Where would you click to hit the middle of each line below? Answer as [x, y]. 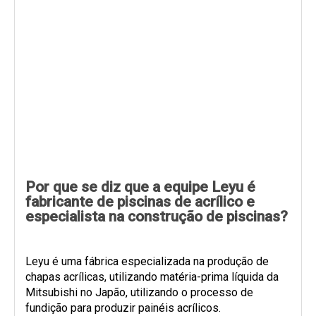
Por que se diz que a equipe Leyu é [140, 187]
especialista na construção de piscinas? [157, 216]
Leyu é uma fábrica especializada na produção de [147, 261]
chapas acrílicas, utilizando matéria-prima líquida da [152, 276]
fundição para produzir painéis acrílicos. [123, 308]
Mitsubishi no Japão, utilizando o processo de [139, 292]
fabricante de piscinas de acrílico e [140, 201]
